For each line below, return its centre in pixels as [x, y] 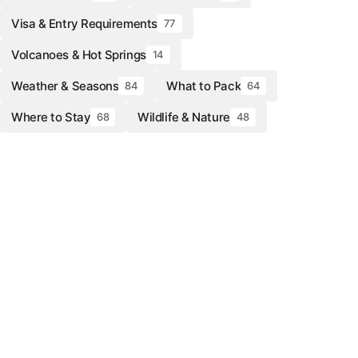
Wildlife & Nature [184, 117]
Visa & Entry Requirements [84, 24]
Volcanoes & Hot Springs [79, 55]
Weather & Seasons [65, 86]
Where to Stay [51, 117]
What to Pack [204, 86]
